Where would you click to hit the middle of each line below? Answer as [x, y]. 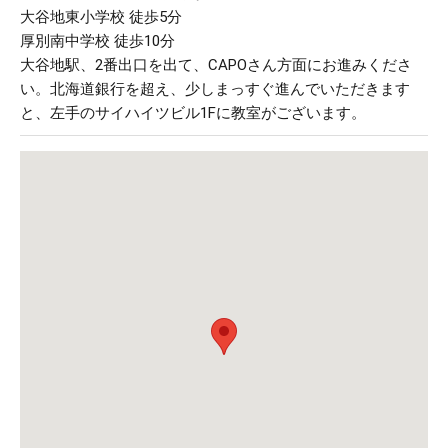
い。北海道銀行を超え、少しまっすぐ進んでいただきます [215, 89]
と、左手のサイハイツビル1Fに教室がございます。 [193, 113]
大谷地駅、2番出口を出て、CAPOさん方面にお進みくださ [216, 65]
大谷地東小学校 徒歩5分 [101, 17]
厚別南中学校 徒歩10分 [97, 41]
